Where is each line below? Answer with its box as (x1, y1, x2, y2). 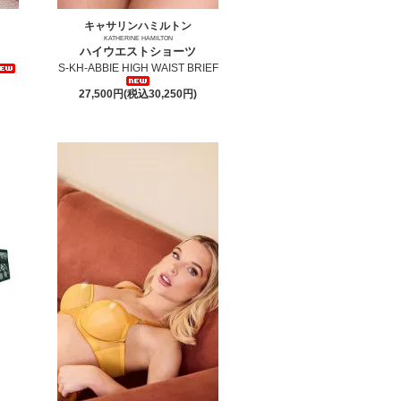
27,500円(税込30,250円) (79, 87, 198, 100)
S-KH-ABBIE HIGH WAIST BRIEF (57, 61, 218, 74)
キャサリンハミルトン (84, 19, 192, 32)
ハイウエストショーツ (80, 44, 197, 58)
